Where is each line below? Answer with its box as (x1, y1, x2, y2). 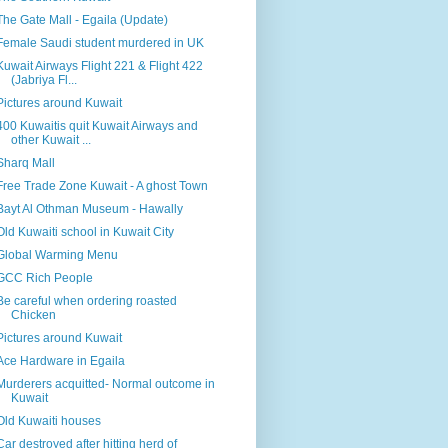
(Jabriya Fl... (10, 73, 77, 88)
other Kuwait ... (10, 133, 91, 148)
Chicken (10, 308, 56, 323)
